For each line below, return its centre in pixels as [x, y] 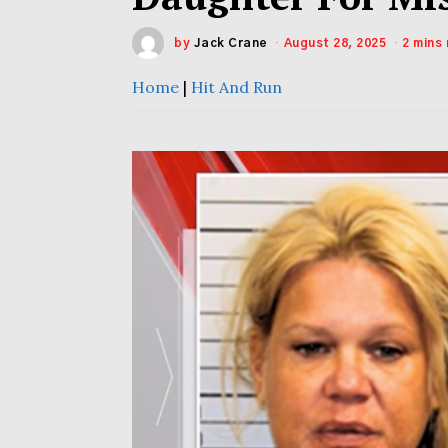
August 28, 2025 [334, 43]
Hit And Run [236, 87]
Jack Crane [230, 43]
